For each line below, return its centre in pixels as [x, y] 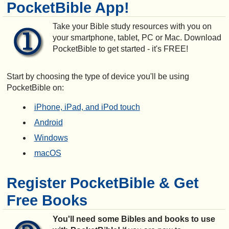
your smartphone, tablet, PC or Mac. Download [137, 38]
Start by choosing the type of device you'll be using [98, 77]
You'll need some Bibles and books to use [134, 219]
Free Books [47, 200]
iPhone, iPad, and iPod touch [87, 107]
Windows [51, 138]
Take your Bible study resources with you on [132, 27]
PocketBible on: [35, 88]
